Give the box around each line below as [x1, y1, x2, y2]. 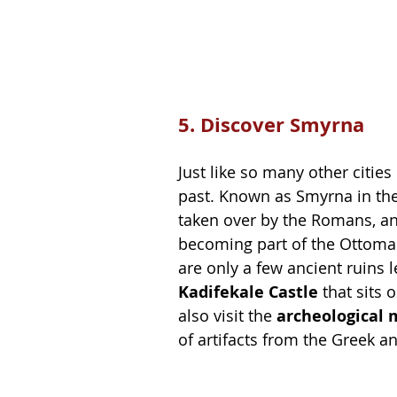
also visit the [178, 304, 276, 326]
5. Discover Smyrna [178, 110, 364, 138]
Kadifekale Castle [178, 280, 318, 303]
